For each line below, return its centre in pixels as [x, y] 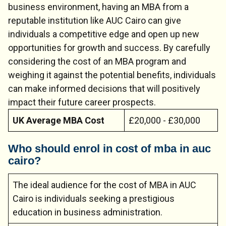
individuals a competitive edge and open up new [104, 34]
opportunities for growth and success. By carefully [109, 47]
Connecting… [136, 170]
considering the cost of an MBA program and [97, 61]
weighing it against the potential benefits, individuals [112, 75]
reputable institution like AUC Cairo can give [95, 20]
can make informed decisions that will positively [104, 88]
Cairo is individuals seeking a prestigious [94, 198]
